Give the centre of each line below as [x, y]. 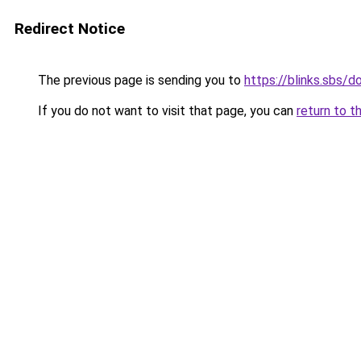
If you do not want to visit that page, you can [166, 111]
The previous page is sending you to [139, 80]
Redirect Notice [70, 29]
